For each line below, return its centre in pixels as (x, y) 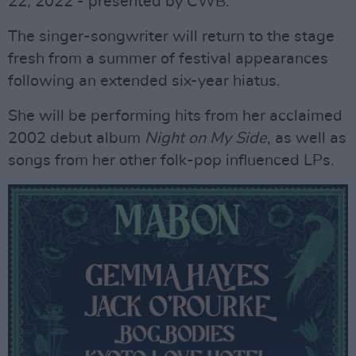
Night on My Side (206, 138)
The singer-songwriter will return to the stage (171, 37)
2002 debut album (76, 138)
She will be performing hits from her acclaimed (175, 116)
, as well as (307, 138)
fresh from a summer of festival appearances (168, 59)
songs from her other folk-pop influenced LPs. (171, 161)
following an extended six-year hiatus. (144, 81)
